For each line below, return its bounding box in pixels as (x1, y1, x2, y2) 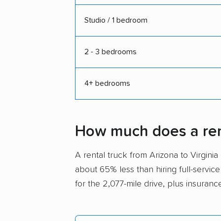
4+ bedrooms (84, 79, 130, 87)
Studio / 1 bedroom (84, 16, 147, 24)
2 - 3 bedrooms (84, 47, 137, 56)
